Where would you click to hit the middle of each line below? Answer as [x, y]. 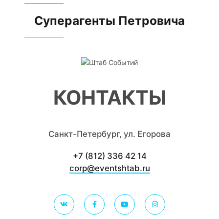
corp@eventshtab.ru [109, 168]
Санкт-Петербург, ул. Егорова [109, 134]
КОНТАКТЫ [109, 97]
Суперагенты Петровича [109, 20]
